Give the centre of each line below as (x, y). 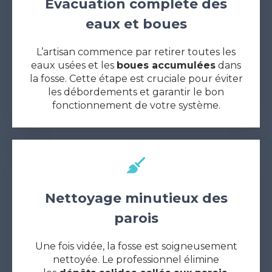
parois (136, 218)
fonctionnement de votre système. (136, 105)
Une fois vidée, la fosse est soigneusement (136, 246)
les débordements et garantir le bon (136, 92)
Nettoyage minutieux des (136, 198)
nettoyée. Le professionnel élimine (136, 259)
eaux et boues (136, 24)
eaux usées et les (74, 65)
